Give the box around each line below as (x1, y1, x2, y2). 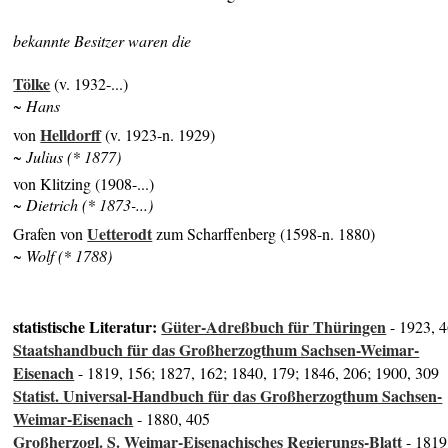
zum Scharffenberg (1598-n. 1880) (152, 223, 376, 245)
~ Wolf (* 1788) (13, 245, 113, 267)
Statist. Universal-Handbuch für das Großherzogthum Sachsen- (13, 383, 443, 407)
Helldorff (40, 122, 102, 146)
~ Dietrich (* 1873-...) (13, 194, 154, 216)
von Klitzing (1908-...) (13, 173, 155, 195)
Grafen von (13, 223, 88, 245)
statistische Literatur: (13, 314, 162, 338)
